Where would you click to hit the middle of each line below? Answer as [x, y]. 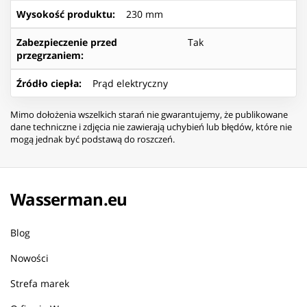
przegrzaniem [49, 55]
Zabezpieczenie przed [67, 42]
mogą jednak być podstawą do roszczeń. [93, 139]
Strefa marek [40, 283]
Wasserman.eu [69, 199]
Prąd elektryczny [130, 83]
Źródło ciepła [48, 83]
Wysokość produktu [64, 14]
